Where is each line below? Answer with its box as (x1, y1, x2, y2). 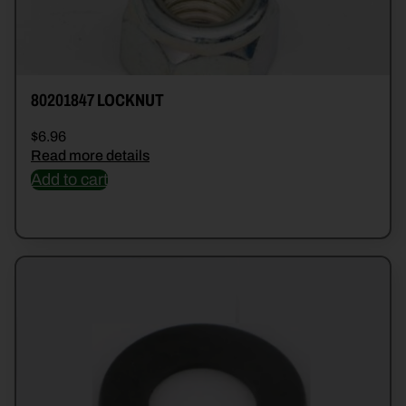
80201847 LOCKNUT (31, 91, 164, 111)
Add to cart (31, 170, 108, 189)
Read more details (31, 148, 150, 164)
